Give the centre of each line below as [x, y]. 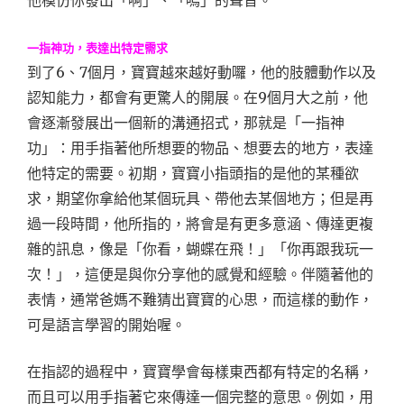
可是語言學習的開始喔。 [106, 325]
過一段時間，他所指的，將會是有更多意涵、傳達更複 [200, 224]
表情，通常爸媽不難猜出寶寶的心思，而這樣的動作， [200, 300]
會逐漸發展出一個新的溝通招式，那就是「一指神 [186, 123]
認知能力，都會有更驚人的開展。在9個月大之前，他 [197, 98]
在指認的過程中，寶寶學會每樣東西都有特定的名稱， [200, 372]
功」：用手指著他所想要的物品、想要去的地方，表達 [200, 148]
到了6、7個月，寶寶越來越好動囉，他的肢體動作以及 [202, 73]
